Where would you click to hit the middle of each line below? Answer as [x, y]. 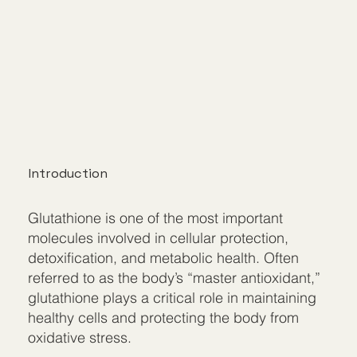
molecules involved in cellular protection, [159, 237]
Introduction [68, 173]
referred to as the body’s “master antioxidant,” [175, 277]
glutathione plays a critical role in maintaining [173, 297]
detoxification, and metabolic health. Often [164, 257]
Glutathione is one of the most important [156, 218]
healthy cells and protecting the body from [164, 317]
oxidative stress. [80, 337]
